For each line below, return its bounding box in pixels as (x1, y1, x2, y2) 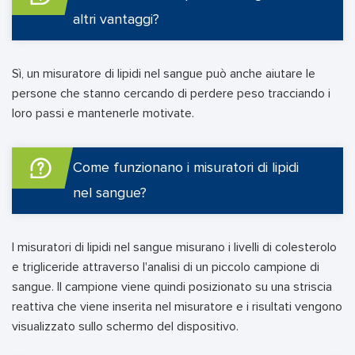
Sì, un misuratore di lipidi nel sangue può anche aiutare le (12, 67, 315, 80)
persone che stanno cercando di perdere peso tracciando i (12, 86, 330, 100)
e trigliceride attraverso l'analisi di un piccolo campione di (12, 260, 319, 273)
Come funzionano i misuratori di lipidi (73, 160, 299, 175)
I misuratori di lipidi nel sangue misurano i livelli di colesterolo (12, 240, 337, 254)
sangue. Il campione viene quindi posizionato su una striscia (12, 280, 332, 293)
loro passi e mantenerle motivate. (12, 106, 194, 120)
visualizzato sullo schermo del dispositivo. (12, 319, 239, 333)
